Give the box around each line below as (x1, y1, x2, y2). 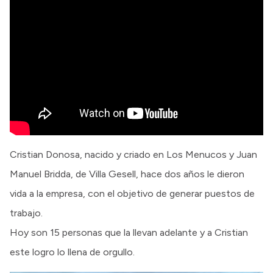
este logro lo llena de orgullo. (10, 246, 135, 258)
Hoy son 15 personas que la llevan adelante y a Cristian (10, 226, 248, 238)
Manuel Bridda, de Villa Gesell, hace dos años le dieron (10, 168, 244, 180)
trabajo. (10, 207, 43, 219)
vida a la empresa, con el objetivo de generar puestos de (10, 187, 255, 199)
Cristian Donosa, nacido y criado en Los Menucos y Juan (10, 148, 257, 160)
